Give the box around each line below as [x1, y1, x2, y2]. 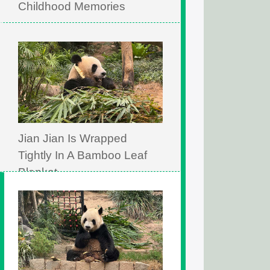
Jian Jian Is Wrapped [18, 132, 127, 145]
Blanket [18, 166, 57, 178]
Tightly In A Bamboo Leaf [18, 149, 147, 162]
